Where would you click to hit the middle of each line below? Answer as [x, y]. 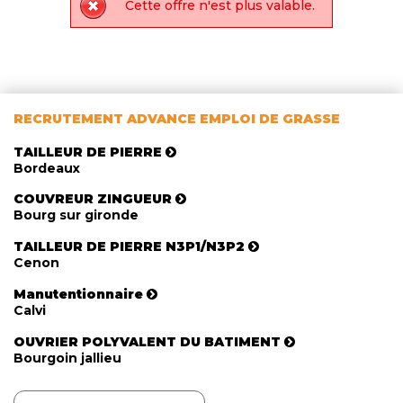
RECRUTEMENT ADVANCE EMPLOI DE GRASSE [177, 119]
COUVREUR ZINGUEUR [93, 199]
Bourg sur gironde [76, 215]
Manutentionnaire [80, 295]
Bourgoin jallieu [67, 358]
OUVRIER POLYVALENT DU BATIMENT [147, 341]
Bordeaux [47, 168]
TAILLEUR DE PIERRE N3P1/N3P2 [129, 247]
